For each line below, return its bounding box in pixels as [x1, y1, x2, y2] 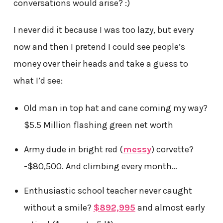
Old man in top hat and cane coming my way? [23, 102, 208, 113]
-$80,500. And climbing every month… [23, 160, 177, 172]
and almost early [135, 202, 205, 213]
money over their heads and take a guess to [13, 58, 188, 70]
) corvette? [151, 143, 194, 155]
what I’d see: [13, 75, 63, 87]
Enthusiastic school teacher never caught [23, 185, 192, 196]
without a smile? [23, 202, 94, 213]
